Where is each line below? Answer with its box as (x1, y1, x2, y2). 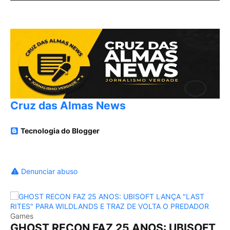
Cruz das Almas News (10, 99, 126, 112)
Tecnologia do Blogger (21, 126, 100, 136)
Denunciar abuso (21, 167, 78, 176)
